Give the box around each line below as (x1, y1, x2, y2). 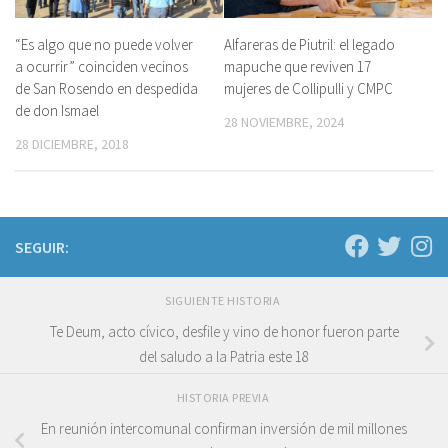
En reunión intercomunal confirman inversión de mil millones (41, 419, 407, 439)
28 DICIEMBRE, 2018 (15, 134, 129, 153)
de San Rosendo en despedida (15, 78, 198, 98)
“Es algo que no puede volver (15, 34, 193, 54)
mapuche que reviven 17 (224, 56, 371, 76)
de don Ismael (15, 100, 99, 120)
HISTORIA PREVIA (176, 390, 272, 406)
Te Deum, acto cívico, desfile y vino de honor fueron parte (49, 321, 399, 341)
